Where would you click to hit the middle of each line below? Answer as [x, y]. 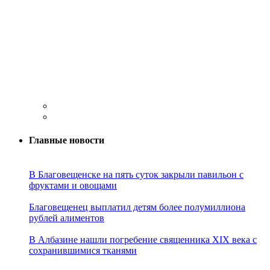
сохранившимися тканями [83, 251]
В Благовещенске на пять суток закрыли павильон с [136, 175]
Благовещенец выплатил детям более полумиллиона [137, 207]
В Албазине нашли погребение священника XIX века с [143, 240]
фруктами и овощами [73, 186]
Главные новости [67, 140]
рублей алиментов [67, 218]
